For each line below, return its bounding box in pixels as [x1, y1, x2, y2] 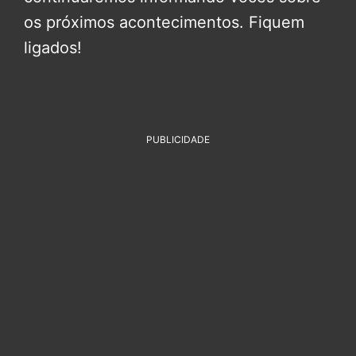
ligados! [24, 38, 82, 58]
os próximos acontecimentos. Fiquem [24, 13, 304, 33]
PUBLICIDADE [146, 133, 210, 146]
